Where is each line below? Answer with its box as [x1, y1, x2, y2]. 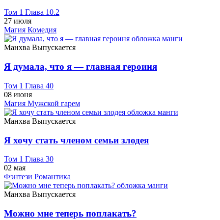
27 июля [4, 17, 31, 26]
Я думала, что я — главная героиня [4, 61, 157, 72]
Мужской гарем [27, 99, 80, 108]
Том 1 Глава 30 [4, 155, 54, 164]
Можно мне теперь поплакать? [4, 208, 137, 219]
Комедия [27, 26, 56, 34]
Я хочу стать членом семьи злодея [4, 135, 149, 145]
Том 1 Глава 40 [4, 81, 54, 90]
